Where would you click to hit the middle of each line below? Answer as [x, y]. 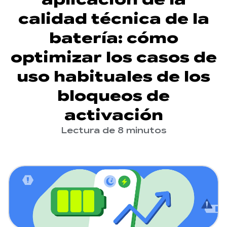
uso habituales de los [113, 77]
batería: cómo [113, 38]
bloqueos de [113, 96]
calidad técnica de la [113, 19]
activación [113, 115]
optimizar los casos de [113, 57]
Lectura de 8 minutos [113, 131]
